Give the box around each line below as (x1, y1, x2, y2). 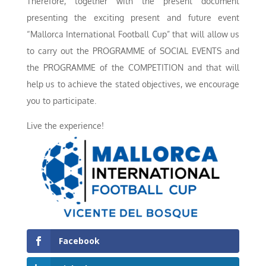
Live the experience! (26, 121, 104, 131)
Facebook (58, 235, 100, 246)
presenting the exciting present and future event (26, 12, 240, 23)
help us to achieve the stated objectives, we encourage (26, 79, 240, 90)
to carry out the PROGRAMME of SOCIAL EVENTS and (26, 46, 240, 56)
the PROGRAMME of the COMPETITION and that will (26, 62, 240, 73)
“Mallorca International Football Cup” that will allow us (26, 29, 240, 40)
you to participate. (26, 96, 96, 106)
